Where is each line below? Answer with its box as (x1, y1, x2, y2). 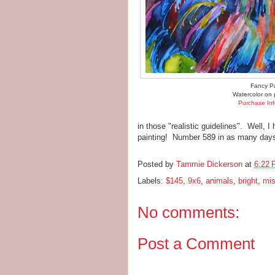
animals (206, 176, 233, 185)
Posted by (137, 160, 176, 169)
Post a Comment (137, 234, 255, 253)
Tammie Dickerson (176, 160, 242, 169)
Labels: (137, 176, 166, 185)
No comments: (137, 203, 239, 222)
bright (238, 176, 258, 185)
